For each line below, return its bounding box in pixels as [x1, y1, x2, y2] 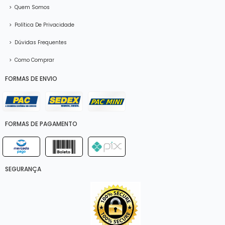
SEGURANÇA [5, 165, 41, 174]
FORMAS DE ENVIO [5, 74, 57, 83]
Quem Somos [13, 3, 50, 11]
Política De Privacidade [13, 21, 74, 29]
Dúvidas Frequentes [13, 38, 67, 46]
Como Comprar [13, 56, 54, 64]
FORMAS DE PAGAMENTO [5, 120, 77, 129]
